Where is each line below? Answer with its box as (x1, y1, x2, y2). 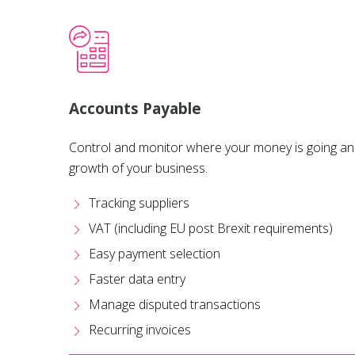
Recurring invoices (89, 321, 191, 339)
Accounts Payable (69, 98, 201, 120)
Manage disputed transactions (89, 296, 261, 314)
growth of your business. (69, 159, 208, 177)
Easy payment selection (89, 245, 220, 263)
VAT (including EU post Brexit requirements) (89, 219, 333, 238)
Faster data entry (89, 270, 185, 288)
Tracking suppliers (89, 194, 189, 212)
